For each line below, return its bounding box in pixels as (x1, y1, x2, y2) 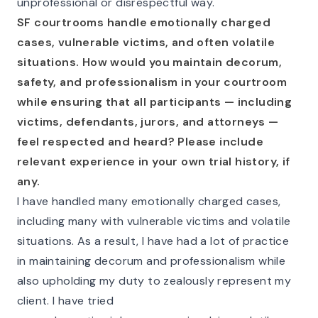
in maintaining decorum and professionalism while (17, 253, 286, 268)
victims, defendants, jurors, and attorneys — (17, 114, 279, 129)
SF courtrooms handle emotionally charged (17, 15, 270, 30)
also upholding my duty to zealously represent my (17, 273, 292, 288)
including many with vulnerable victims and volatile (17, 214, 291, 229)
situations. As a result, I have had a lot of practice (17, 234, 290, 248)
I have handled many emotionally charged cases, (17, 194, 281, 209)
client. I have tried (17, 293, 114, 308)
